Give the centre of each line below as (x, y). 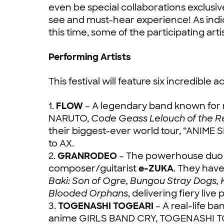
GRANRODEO (87, 156)
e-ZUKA (155, 168)
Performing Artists (90, 57)
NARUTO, (70, 118)
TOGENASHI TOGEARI (106, 206)
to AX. (61, 143)
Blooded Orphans (88, 193)
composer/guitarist (92, 168)
